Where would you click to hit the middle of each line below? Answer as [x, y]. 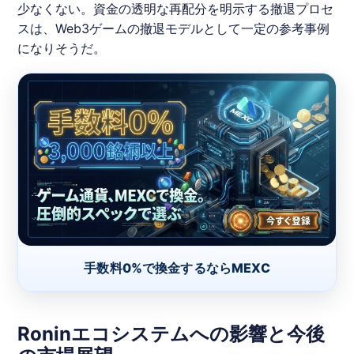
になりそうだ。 [62, 48]
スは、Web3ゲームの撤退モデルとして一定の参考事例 [174, 28]
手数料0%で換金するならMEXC [177, 268]
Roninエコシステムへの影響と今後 [171, 334]
